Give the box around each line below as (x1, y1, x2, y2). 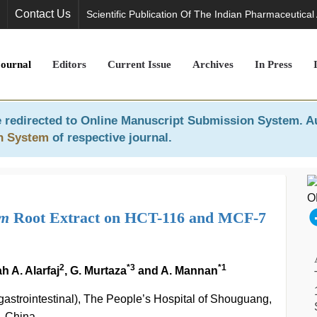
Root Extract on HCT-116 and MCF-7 (9, 209, 266, 226)
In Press (255, 59, 292, 70)
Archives (192, 59, 234, 70)
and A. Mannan (135, 265, 218, 277)
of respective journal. (49, 131, 172, 144)
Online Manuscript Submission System (81, 114, 299, 127)
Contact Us (15, 8, 71, 20)
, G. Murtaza (64, 265, 127, 277)
